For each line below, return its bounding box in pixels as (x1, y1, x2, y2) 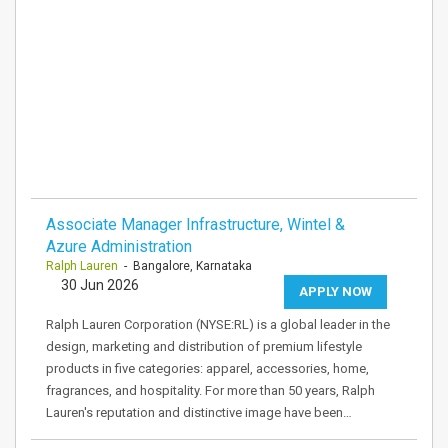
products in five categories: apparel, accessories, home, (46, 361, 369, 376)
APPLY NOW (299, 284, 372, 299)
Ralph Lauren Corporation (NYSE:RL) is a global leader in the (46, 317, 390, 332)
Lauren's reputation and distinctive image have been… (46, 405, 352, 420)
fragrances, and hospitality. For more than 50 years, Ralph (46, 383, 375, 398)
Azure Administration (46, 237, 192, 256)
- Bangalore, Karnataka (118, 259, 252, 273)
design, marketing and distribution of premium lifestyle (46, 339, 362, 354)
